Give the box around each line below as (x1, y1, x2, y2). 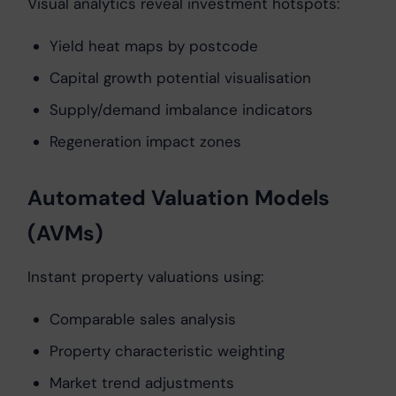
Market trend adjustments (49, 373, 234, 393)
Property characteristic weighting (49, 341, 285, 362)
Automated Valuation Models (27, 184, 330, 212)
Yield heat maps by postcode (49, 36, 258, 57)
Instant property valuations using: (27, 267, 263, 287)
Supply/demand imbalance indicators (49, 100, 313, 120)
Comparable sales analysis (49, 309, 236, 330)
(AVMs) (27, 219, 103, 247)
